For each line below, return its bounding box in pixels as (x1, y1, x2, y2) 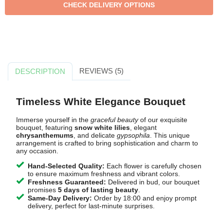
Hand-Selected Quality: (27, 162, 105, 170)
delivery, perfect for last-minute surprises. (27, 202, 155, 210)
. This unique (149, 131, 190, 140)
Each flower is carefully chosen (104, 162, 201, 170)
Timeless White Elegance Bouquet (16, 95, 185, 107)
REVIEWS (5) (79, 66, 124, 75)
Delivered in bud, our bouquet (106, 178, 200, 186)
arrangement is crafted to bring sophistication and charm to (16, 139, 198, 147)
